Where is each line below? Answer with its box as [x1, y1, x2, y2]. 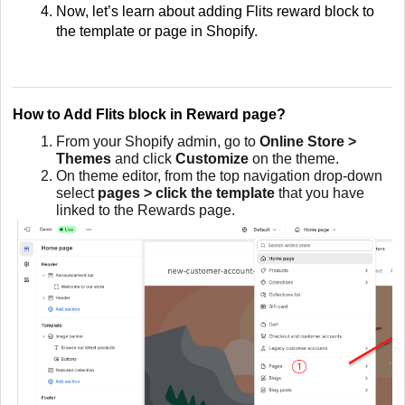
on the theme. [249, 151, 339, 167]
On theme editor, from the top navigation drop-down [56, 168, 382, 184]
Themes [56, 151, 111, 167]
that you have [275, 185, 364, 202]
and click [111, 151, 175, 167]
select [56, 185, 98, 202]
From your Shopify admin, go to [56, 134, 259, 150]
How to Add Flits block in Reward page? [13, 107, 286, 123]
